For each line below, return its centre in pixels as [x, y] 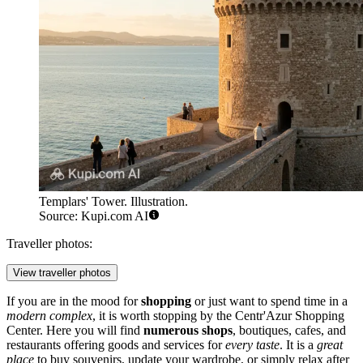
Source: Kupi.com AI [94, 216]
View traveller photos [62, 272]
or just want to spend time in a [269, 301]
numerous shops [188, 330]
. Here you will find [92, 330]
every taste [252, 344]
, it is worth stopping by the [164, 315]
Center [23, 330]
